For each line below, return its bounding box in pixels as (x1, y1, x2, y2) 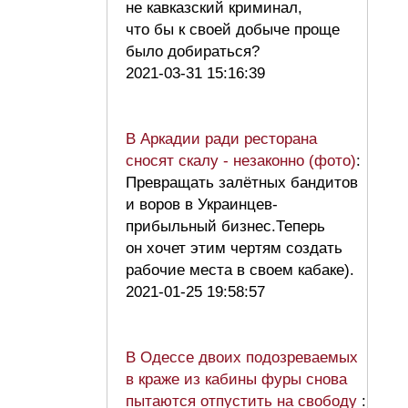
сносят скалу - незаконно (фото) (126, 152, 356, 170)
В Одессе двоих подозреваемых (126, 349, 358, 367)
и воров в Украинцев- (126, 196, 278, 214)
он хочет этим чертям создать (126, 240, 342, 258)
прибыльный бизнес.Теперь (126, 218, 325, 236)
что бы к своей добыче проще (126, 21, 340, 39)
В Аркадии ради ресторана (126, 130, 317, 148)
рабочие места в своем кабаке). (126, 261, 363, 280)
